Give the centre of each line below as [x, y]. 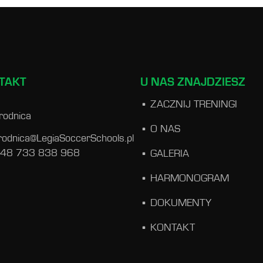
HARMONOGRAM [190, 178]
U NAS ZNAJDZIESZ [193, 82]
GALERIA [170, 154]
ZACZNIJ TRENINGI [194, 104]
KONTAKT [173, 227]
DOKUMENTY [181, 203]
